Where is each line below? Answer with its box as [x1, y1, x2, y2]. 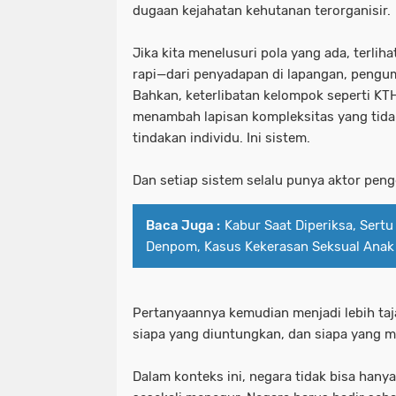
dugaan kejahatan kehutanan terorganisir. [133, 3, 391, 19]
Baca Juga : [146, 217, 220, 234]
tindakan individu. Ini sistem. [133, 130, 310, 147]
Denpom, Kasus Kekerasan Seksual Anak [146, 239, 394, 255]
